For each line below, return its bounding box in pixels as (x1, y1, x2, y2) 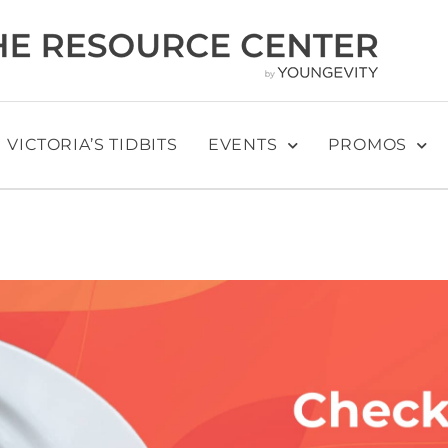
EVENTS (207, 135, 278, 154)
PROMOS (328, 135, 408, 154)
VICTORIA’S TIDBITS (7, 135, 178, 154)
